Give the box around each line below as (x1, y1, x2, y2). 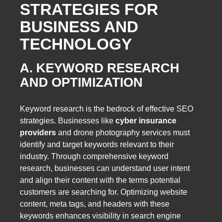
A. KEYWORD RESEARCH (20, 60, 179, 75)
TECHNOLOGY (20, 35, 132, 53)
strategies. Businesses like (20, 116, 115, 125)
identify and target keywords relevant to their (20, 140, 174, 149)
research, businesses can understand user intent (20, 164, 190, 172)
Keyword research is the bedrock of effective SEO (20, 104, 193, 113)
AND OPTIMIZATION (20, 75, 143, 90)
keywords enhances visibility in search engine (20, 211, 181, 220)
